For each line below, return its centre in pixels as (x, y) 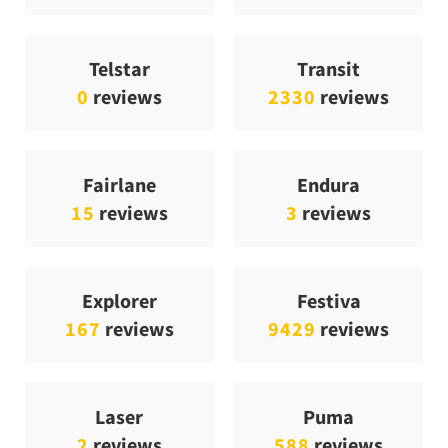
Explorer (119, 300)
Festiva (328, 300)
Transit (328, 68)
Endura (328, 184)
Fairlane (119, 184)
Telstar (119, 68)
